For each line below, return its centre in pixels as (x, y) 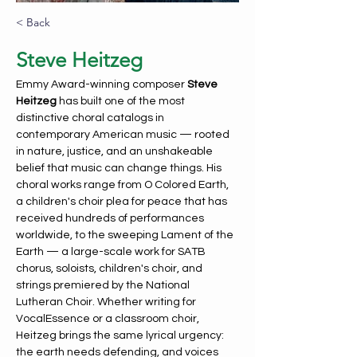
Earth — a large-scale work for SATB (112, 252)
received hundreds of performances (111, 218)
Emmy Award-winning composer (102, 84)
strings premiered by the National (104, 285)
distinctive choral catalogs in (91, 118)
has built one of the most (122, 101)
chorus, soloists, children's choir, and (110, 269)
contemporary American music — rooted (124, 135)
